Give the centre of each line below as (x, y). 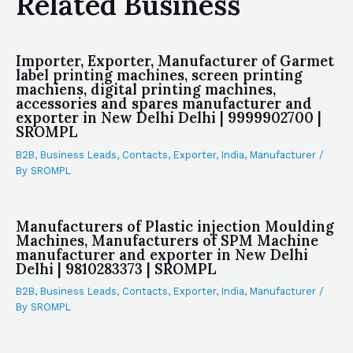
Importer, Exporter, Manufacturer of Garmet (175, 61)
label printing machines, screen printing (159, 76)
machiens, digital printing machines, (146, 90)
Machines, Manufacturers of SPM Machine (167, 240)
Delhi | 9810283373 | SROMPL (116, 269)
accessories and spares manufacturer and (164, 104)
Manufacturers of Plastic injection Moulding (175, 226)
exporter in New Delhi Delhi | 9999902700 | (169, 118)
